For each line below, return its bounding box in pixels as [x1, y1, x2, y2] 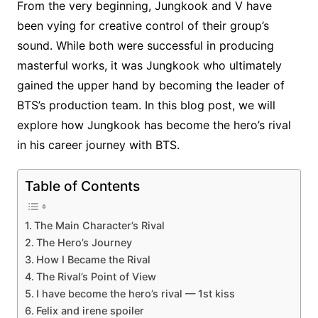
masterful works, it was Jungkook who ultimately [16, 58, 282, 73]
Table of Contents [24, 177, 140, 195]
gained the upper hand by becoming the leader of [16, 78, 285, 93]
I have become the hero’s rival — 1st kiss [35, 287, 235, 300]
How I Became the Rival [35, 253, 150, 266]
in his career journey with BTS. [16, 138, 180, 153]
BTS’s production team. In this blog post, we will [16, 98, 275, 113]
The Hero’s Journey [35, 236, 132, 249]
